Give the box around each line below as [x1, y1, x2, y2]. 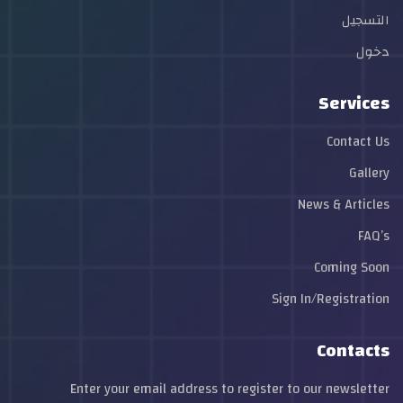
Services [318, 86, 390, 120]
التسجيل [342, 8, 390, 32]
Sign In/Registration [272, 287, 390, 311]
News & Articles [298, 193, 390, 217]
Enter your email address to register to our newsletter [70, 377, 390, 401]
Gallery [349, 161, 390, 185]
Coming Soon [314, 255, 390, 280]
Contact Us [327, 130, 390, 154]
